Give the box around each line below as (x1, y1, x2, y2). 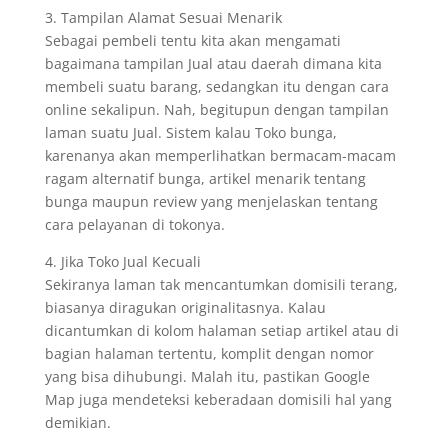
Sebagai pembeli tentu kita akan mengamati (44, 31, 341, 50)
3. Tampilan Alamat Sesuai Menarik (44, 8, 282, 27)
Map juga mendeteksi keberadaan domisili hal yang (44, 390, 392, 409)
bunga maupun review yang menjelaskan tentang (44, 192, 378, 211)
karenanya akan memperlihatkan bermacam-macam (44, 146, 396, 165)
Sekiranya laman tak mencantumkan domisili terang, (44, 275, 398, 294)
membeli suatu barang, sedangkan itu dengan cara (44, 77, 389, 96)
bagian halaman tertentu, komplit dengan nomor (44, 344, 374, 363)
